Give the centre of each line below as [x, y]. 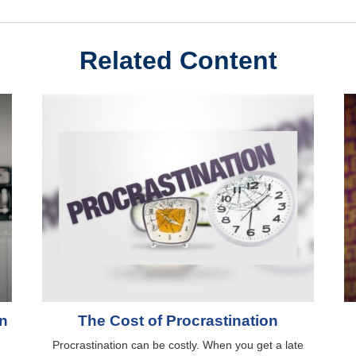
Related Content [178, 60]
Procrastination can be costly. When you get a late [178, 344]
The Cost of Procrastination [178, 320]
